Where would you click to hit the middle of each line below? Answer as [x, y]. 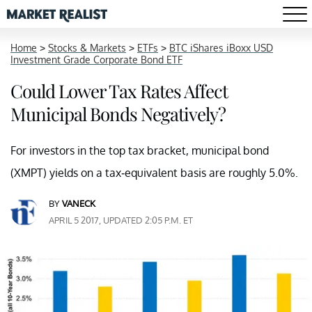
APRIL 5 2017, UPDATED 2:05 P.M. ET [121, 220]
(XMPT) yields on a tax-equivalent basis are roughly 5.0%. [154, 173]
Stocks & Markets [87, 48]
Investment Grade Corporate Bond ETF [96, 60]
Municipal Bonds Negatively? [118, 114]
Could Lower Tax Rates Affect [119, 91]
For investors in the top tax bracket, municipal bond [140, 150]
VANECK [79, 203]
